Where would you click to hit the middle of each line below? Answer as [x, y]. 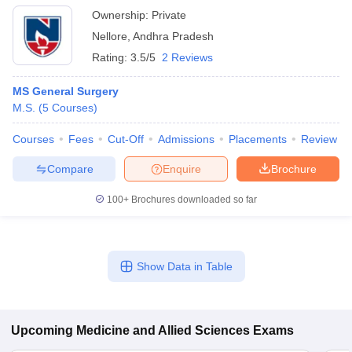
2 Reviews [187, 57]
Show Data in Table [184, 266]
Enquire [182, 169]
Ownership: [122, 15]
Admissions [186, 139]
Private [169, 15]
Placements [258, 139]
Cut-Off [126, 139]
